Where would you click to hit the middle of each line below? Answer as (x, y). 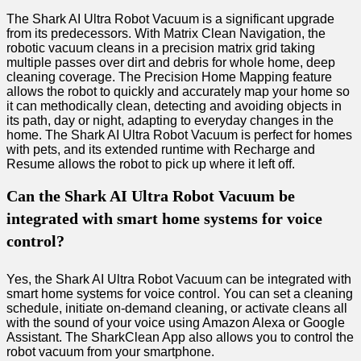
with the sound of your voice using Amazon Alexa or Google (176, 323)
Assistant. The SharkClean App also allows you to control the (180, 338)
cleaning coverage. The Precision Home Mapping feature (169, 77)
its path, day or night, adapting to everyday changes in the (170, 121)
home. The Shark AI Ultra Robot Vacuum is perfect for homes (179, 135)
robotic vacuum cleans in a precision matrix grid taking (161, 48)
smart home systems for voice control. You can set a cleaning (180, 294)
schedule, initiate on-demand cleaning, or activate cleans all (177, 309)
